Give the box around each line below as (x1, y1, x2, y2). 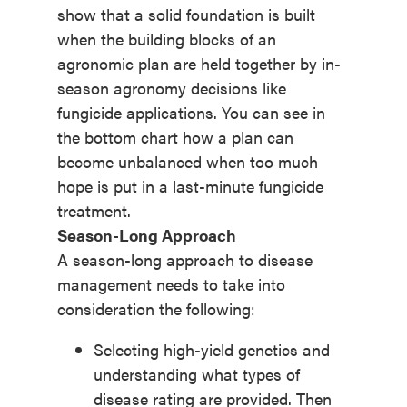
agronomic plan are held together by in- (56, 52, 341, 75)
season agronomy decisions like (56, 76, 286, 100)
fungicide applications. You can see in (56, 101, 325, 124)
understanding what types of (93, 362, 300, 386)
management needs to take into (56, 273, 285, 296)
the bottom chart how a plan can (56, 125, 293, 149)
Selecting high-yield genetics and (93, 338, 330, 362)
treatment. (56, 199, 131, 223)
